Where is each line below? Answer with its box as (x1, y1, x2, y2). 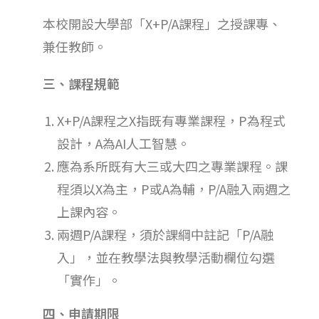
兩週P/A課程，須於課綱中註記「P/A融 (57, 224, 273, 244)
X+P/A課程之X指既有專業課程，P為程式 (57, 110, 286, 130)
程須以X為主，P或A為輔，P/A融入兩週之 (57, 179, 291, 198)
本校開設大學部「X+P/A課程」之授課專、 (43, 14, 281, 33)
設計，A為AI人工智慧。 (57, 133, 190, 152)
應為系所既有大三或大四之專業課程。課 (57, 156, 288, 175)
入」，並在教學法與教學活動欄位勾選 (57, 247, 275, 266)
